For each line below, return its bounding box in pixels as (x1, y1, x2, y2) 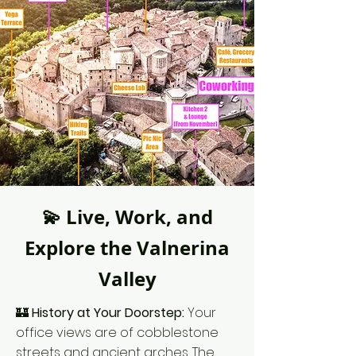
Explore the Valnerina (25, 234, 230, 261)
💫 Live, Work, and (41, 203, 213, 230)
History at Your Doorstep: (32, 304, 188, 322)
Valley (98, 265, 157, 292)
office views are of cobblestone (16, 323, 219, 342)
